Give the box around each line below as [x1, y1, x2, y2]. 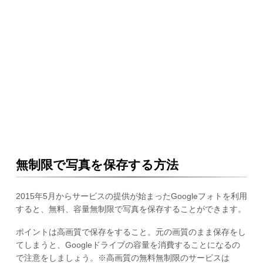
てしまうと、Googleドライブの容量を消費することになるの [15, 240, 240, 249]
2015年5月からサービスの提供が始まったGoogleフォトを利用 [15, 191, 247, 201]
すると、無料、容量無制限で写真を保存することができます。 [15, 204, 246, 214]
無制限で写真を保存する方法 [15, 157, 178, 171]
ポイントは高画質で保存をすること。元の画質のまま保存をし [15, 227, 246, 237]
